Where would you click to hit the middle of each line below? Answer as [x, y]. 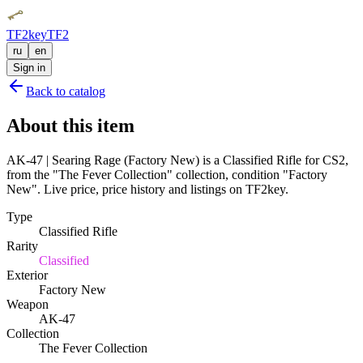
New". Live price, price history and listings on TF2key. [147, 189]
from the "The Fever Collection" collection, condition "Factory [167, 174]
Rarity [22, 246]
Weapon [28, 304]
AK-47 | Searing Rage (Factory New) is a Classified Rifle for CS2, [177, 160]
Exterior [27, 275]
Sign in [29, 68]
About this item [70, 125]
